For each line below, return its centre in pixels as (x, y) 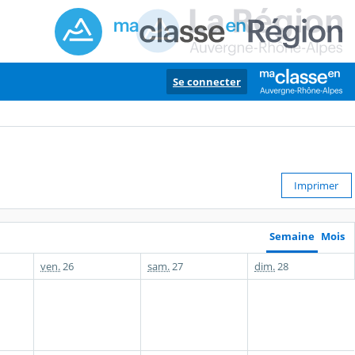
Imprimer (317, 186)
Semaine (292, 236)
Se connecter (207, 82)
